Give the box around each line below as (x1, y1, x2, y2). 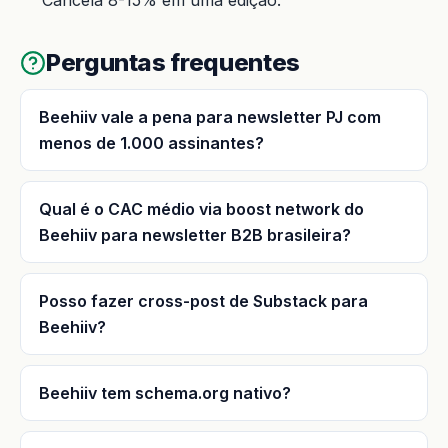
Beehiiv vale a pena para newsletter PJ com (39, 106, 381, 127)
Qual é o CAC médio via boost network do (39, 198, 364, 219)
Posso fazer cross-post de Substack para (39, 290, 368, 311)
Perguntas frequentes (46, 47, 300, 77)
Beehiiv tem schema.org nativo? (39, 382, 291, 403)
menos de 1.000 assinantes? (39, 132, 264, 153)
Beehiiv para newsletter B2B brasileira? (39, 224, 351, 245)
